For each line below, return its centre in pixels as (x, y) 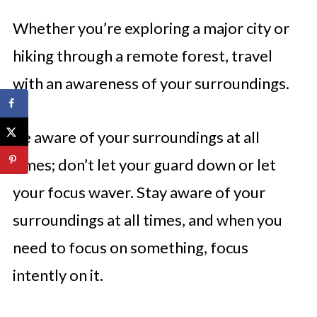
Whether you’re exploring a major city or (151, 28)
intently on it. (58, 275)
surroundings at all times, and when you (147, 219)
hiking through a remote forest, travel (142, 55)
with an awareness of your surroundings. (152, 83)
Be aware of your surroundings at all (136, 137)
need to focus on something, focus (130, 247)
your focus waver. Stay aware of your (139, 192)
